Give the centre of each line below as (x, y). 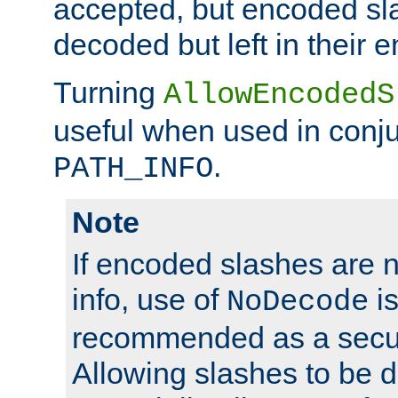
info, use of (149, 299)
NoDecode (298, 302)
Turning (108, 92)
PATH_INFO (133, 168)
